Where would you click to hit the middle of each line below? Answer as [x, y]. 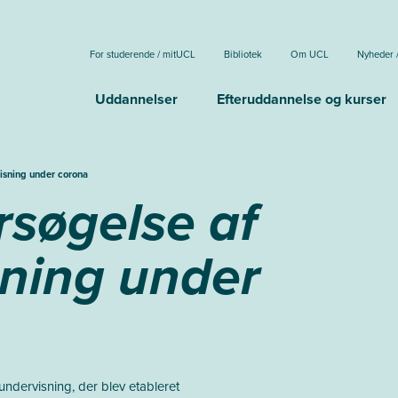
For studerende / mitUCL [143, 54]
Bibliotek [243, 54]
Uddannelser [136, 99]
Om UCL [310, 54]
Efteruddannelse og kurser [302, 99]
